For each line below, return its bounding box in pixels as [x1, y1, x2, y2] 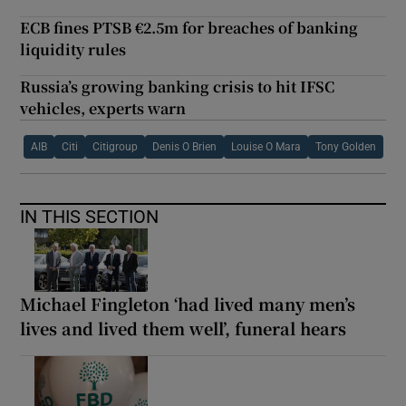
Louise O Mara [230, 141, 301, 153]
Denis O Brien [151, 141, 217, 153]
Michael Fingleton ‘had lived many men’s [20, 292, 356, 316]
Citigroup [92, 141, 138, 153]
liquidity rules [20, 39, 127, 61]
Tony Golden [314, 141, 376, 153]
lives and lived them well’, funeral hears [20, 316, 347, 341]
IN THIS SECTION [20, 208, 159, 227]
